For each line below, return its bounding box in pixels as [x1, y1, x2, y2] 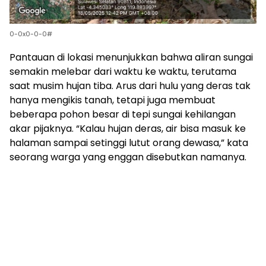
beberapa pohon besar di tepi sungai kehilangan [9, 107, 236, 121]
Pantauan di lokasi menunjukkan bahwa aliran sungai [9, 50, 253, 64]
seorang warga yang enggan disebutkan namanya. [9, 150, 246, 164]
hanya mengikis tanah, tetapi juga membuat [9, 93, 216, 107]
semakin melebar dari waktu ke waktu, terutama [9, 64, 236, 78]
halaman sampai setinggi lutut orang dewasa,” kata [9, 135, 248, 150]
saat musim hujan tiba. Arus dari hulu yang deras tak [9, 78, 251, 93]
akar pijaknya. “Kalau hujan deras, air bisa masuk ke [9, 121, 246, 135]
